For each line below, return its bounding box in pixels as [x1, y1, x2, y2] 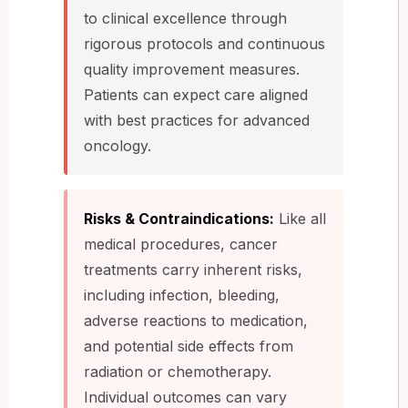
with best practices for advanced [84, 110, 310, 129]
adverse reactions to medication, [84, 311, 308, 330]
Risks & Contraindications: [84, 209, 274, 228]
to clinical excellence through [84, 8, 287, 27]
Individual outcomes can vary [84, 387, 287, 406]
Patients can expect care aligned [84, 85, 308, 104]
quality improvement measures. [84, 59, 300, 78]
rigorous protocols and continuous [84, 34, 325, 53]
